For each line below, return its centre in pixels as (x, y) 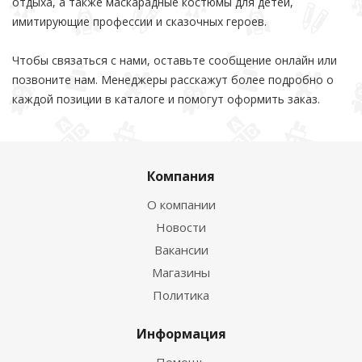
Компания (181, 176)
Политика (181, 295)
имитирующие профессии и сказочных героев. (139, 21)
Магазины (181, 272)
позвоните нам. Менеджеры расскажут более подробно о (173, 80)
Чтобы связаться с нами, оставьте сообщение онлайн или (175, 60)
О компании (181, 204)
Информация (181, 334)
